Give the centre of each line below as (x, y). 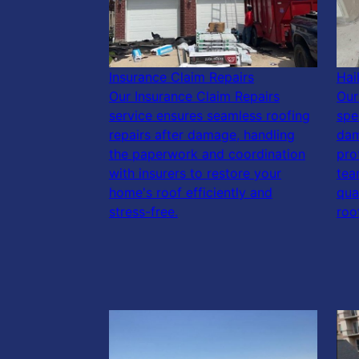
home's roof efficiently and (191, 193)
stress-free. (143, 212)
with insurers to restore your (195, 173)
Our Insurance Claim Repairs (194, 97)
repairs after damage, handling (202, 135)
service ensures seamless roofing (210, 116)
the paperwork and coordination (207, 154)
